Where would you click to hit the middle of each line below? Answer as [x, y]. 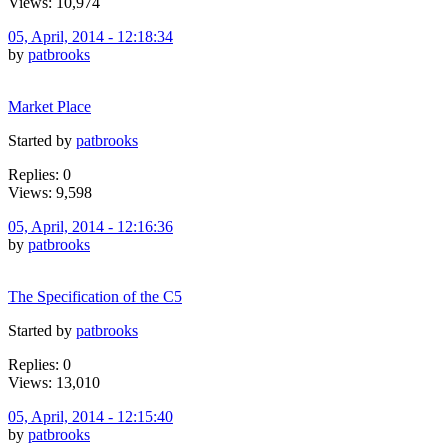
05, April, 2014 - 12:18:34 [90, 36]
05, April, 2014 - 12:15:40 [90, 416]
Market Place [49, 106]
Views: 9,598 [50, 192]
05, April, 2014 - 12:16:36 [90, 226]
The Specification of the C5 [95, 296]
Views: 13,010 [54, 382]
